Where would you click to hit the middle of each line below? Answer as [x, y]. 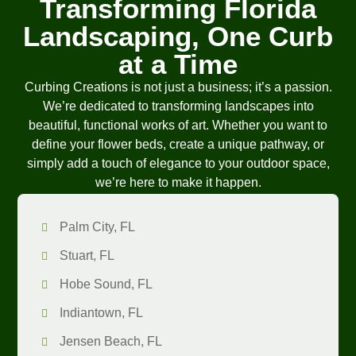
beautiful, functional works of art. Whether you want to [178, 126]
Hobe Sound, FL [106, 284]
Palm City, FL [97, 227]
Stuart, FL [87, 256]
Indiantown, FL [101, 313]
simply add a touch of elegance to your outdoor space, [178, 164]
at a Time [178, 64]
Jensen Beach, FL [110, 342]
